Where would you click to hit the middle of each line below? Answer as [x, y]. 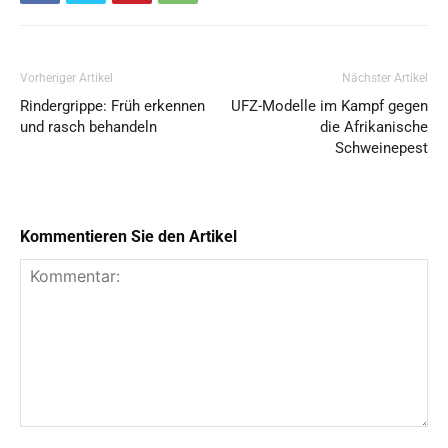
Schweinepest [381, 148]
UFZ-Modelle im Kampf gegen [329, 106]
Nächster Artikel [385, 78]
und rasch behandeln [88, 127]
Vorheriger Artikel [66, 78]
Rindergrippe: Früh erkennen [112, 106]
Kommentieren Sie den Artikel [128, 237]
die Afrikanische [374, 127]
